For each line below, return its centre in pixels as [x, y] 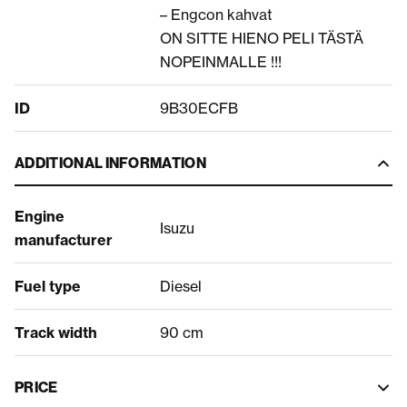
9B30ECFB [199, 108]
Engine [40, 216]
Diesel [181, 286]
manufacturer [64, 239]
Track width [56, 332]
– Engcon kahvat [216, 14]
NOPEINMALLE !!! [221, 61]
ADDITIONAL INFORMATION [111, 163]
